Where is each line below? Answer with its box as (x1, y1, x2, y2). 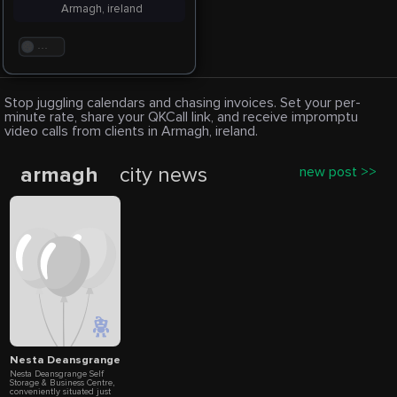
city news (119, 161, 207, 188)
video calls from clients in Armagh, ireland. (4, 122, 258, 141)
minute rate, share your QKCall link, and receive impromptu (4, 108, 358, 127)
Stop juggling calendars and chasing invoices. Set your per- (4, 94, 361, 113)
